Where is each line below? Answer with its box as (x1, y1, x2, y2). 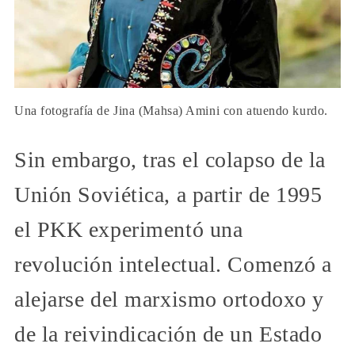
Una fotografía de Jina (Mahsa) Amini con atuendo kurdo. (14, 104, 328, 118)
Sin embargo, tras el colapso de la (14, 147, 326, 173)
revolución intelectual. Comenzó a (14, 252, 332, 277)
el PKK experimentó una (14, 217, 243, 242)
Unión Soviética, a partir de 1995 (14, 182, 323, 208)
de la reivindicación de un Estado (14, 322, 323, 347)
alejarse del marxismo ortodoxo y (14, 287, 324, 312)
